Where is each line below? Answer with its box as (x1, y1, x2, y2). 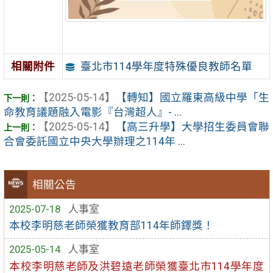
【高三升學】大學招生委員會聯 (115, 120, 270, 133)
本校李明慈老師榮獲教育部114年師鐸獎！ (9, 219, 214, 232)
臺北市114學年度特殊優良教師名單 (80, 60, 252, 73)
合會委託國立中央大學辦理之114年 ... (3, 135, 185, 147)
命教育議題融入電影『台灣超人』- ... (3, 105, 182, 118)
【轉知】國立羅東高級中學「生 (115, 91, 270, 104)
